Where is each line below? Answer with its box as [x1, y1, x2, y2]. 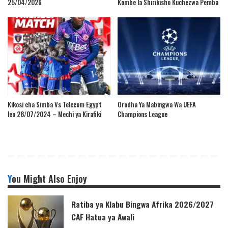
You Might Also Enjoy [12, 172, 87, 185]
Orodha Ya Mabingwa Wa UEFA [118, 99, 196, 109]
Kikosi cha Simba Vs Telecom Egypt [8, 99, 102, 109]
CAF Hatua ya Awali [71, 210, 134, 223]
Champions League [118, 108, 167, 119]
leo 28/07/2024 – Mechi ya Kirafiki [8, 108, 101, 119]
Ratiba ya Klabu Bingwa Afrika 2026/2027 [71, 197, 214, 210]
